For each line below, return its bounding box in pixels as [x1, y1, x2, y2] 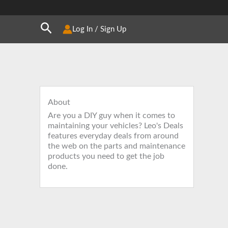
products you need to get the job [48, 152, 164, 160]
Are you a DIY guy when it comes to [48, 111, 175, 120]
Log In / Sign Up [72, 25, 127, 33]
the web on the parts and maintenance [48, 141, 185, 150]
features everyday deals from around [48, 131, 179, 140]
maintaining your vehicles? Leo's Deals [48, 121, 183, 130]
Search [39, 20, 77, 34]
